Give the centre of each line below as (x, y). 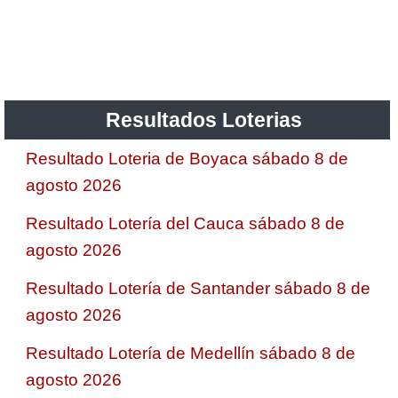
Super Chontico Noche (142, 210)
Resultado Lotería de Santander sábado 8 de (198, 288)
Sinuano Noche (114, 156)
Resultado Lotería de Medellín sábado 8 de (191, 353)
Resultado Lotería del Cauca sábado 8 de (185, 223)
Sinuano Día (102, 103)
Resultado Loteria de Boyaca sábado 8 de (187, 158)
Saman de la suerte (129, 50)
